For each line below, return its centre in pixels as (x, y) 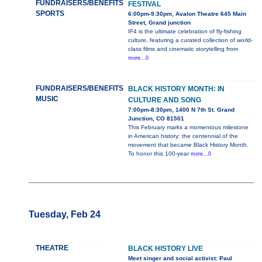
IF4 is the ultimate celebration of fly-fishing (185, 32)
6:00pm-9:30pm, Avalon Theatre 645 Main (187, 14)
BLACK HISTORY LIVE (165, 249)
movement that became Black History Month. (188, 145)
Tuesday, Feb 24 (64, 215)
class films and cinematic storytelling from (183, 49)
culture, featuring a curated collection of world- (190, 40)
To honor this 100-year (159, 154)
